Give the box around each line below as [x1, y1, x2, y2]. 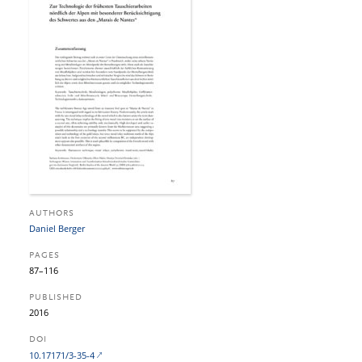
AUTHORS [29, 209, 74, 218]
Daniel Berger [29, 222, 85, 234]
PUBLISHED [29, 293, 82, 302]
